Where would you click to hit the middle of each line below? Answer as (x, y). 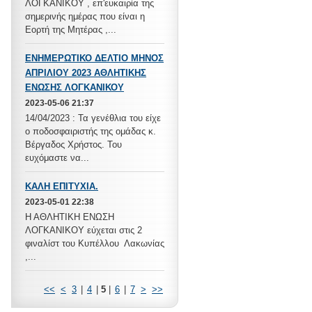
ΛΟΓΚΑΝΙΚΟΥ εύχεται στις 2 (84, 230)
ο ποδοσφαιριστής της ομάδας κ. (91, 131)
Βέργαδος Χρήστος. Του (73, 145)
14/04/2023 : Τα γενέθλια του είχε (93, 118)
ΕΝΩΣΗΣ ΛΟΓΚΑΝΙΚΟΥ (75, 87)
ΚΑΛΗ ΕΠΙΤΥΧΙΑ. (62, 186)
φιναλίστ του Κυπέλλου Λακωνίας (95, 243)
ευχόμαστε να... (57, 158)
